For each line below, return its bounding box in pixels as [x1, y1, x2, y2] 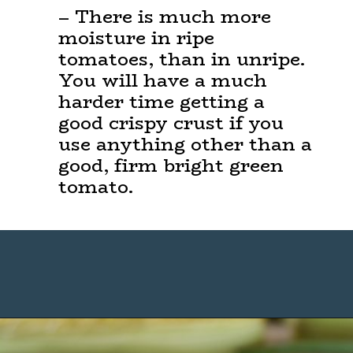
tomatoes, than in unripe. [58, 45, 305, 74]
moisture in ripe [58, 24, 214, 53]
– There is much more [58, 2, 271, 32]
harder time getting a [58, 87, 265, 117]
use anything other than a [58, 130, 312, 159]
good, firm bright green [58, 151, 284, 180]
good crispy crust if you [58, 109, 284, 138]
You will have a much [58, 66, 267, 95]
